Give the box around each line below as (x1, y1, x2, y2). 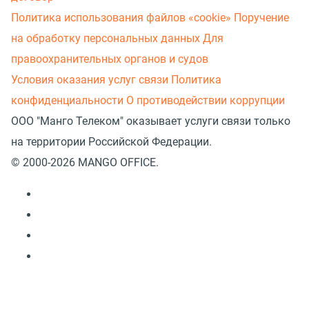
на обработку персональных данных (11, 31, 200, 45)
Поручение (234, 10, 289, 24)
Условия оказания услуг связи (11, 72, 168, 86)
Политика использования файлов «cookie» (11, 10, 231, 24)
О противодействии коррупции (126, 93, 285, 107)
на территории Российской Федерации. (11, 134, 212, 148)
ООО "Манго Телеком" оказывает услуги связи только (11, 114, 290, 128)
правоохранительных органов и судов (11, 52, 208, 66)
